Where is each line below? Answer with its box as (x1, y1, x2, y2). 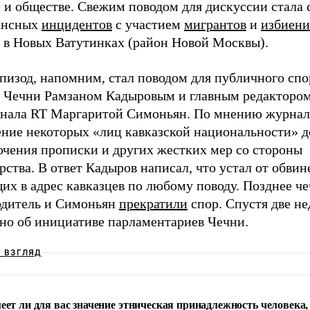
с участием (112, 16, 184, 32)
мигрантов (184, 16, 246, 32)
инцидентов (42, 16, 112, 32)
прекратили (119, 195, 188, 211)
